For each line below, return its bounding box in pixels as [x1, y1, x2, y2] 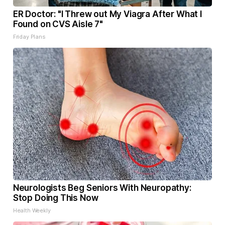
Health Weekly [13, 207, 51, 214]
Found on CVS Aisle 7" [13, 19, 103, 30]
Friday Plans [13, 33, 46, 41]
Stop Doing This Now [13, 193, 98, 203]
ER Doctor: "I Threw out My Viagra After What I [13, 9, 202, 20]
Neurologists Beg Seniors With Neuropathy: [13, 183, 191, 193]
